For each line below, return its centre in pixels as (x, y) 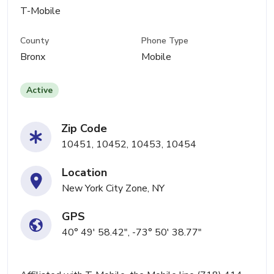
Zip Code (84, 129)
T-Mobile (40, 11)
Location (84, 173)
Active (39, 91)
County (35, 41)
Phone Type (165, 41)
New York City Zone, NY (113, 189)
